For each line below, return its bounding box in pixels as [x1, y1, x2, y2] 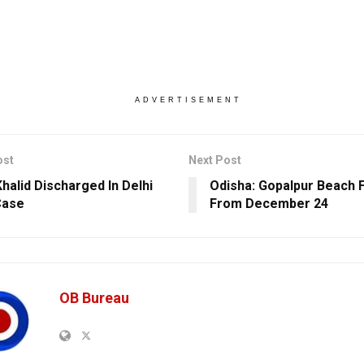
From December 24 [209, 195, 328, 211]
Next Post [188, 153, 241, 167]
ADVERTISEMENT [134, 95, 242, 104]
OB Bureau [59, 288, 129, 306]
